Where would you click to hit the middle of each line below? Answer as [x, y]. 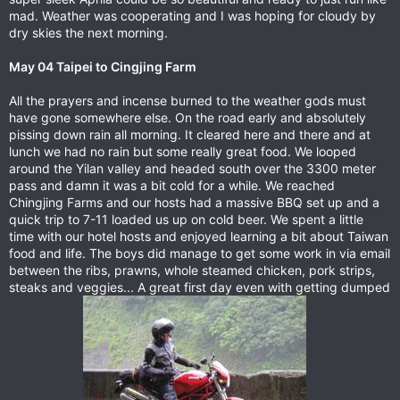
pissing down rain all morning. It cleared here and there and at [190, 134]
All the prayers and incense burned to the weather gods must [187, 100]
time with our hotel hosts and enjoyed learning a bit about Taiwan [199, 236]
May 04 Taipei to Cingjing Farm [103, 67]
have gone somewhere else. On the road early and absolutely [187, 117]
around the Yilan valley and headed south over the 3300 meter [192, 168]
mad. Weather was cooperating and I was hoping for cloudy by [192, 16]
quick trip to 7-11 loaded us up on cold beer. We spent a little [186, 219]
